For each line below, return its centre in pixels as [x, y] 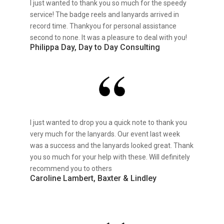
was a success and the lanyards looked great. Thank [111, 146]
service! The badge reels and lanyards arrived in [104, 15]
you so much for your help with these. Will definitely [110, 157]
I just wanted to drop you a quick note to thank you [108, 123]
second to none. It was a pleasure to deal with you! [108, 38]
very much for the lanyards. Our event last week [105, 134]
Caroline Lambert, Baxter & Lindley [93, 178]
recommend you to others [71, 169]
